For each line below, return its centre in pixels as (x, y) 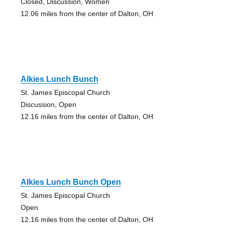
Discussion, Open (48, 104)
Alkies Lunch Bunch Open (71, 182)
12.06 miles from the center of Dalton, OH (87, 13)
